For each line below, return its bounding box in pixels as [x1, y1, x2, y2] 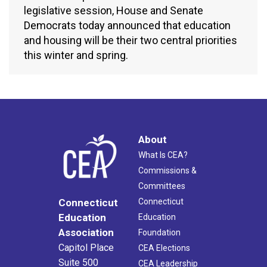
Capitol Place [58, 242, 114, 254]
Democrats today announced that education [24, 19, 231, 32]
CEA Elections [138, 243, 190, 253]
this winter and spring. [24, 49, 128, 62]
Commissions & [138, 165, 197, 175]
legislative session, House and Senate [24, 4, 203, 17]
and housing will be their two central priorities [24, 34, 237, 47]
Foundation [138, 227, 181, 237]
